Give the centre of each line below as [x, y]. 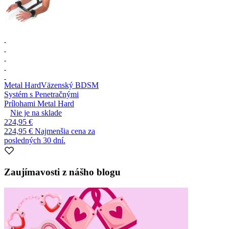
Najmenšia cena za [65, 131]
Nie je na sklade [36, 112]
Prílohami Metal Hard [39, 103]
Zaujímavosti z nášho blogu [62, 172]
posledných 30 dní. [35, 140]
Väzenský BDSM [70, 85]
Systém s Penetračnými [41, 94]
